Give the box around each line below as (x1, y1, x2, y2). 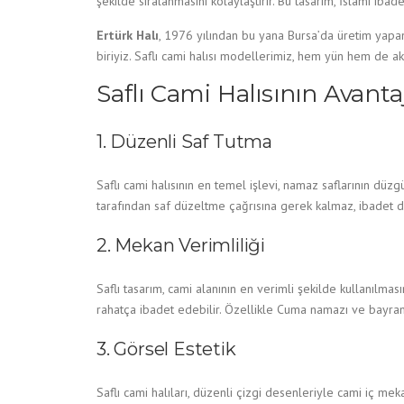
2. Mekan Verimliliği (96, 234, 265, 256)
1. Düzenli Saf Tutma (96, 131, 272, 152)
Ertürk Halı (96, 27, 159, 43)
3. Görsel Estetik (96, 338, 236, 360)
